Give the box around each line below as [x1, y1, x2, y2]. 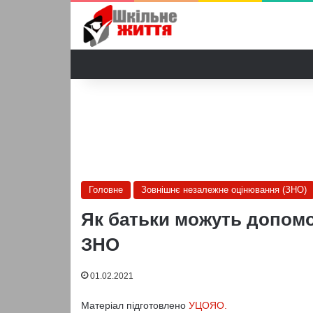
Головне [88, 184, 123, 195]
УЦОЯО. [185, 300, 227, 311]
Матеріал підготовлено [80, 300, 186, 311]
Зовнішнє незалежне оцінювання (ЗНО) [140, 184, 307, 195]
